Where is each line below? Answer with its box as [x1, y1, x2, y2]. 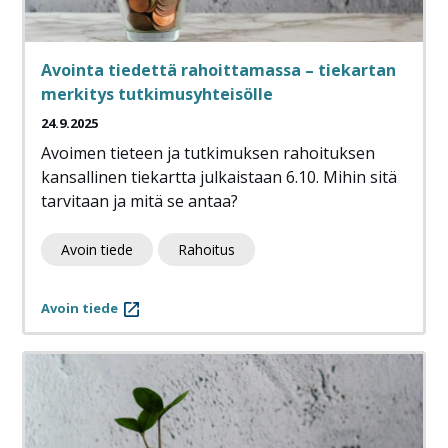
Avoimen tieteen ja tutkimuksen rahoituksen [41, 142, 375, 165]
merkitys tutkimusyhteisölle [41, 83, 273, 106]
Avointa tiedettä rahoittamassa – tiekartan [41, 59, 396, 82]
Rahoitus [178, 240, 235, 260]
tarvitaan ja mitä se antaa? [41, 190, 238, 213]
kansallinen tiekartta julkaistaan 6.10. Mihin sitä [41, 166, 397, 189]
